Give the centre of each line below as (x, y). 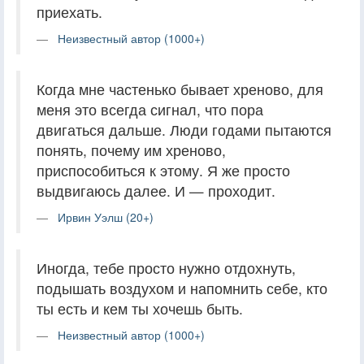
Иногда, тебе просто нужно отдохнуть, (166, 267)
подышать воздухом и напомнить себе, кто (182, 288)
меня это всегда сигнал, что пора (150, 109)
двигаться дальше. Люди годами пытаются (184, 129)
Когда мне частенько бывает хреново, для (180, 89)
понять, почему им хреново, (131, 149)
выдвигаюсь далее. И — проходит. (156, 190)
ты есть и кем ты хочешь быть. (140, 308)
